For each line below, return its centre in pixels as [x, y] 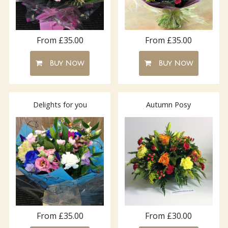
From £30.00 [169, 216]
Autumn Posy [169, 105]
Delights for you [60, 105]
